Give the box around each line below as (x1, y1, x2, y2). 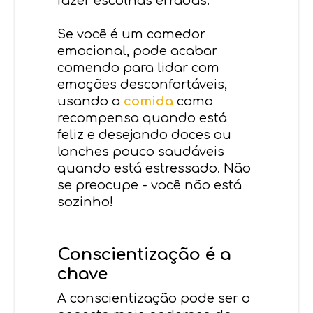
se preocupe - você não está (57, 177, 242, 192)
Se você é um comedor (57, 27, 206, 41)
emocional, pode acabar (57, 43, 218, 58)
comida (124, 94, 174, 108)
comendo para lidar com (57, 60, 220, 75)
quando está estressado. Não (57, 161, 252, 175)
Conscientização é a (57, 245, 232, 264)
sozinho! (57, 194, 114, 209)
